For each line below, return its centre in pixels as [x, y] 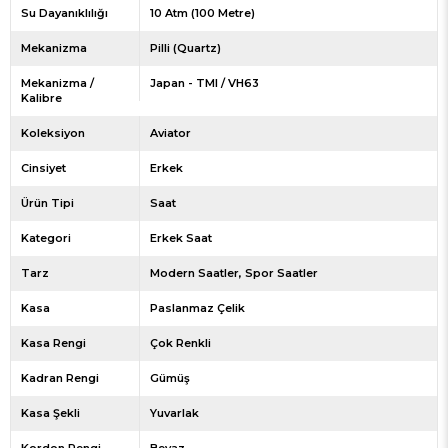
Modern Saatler [194, 273]
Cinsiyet [43, 168]
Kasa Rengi [53, 343]
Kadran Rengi [60, 378]
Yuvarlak [174, 413]
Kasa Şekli [50, 413]
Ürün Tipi [47, 203]
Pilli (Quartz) [185, 48]
